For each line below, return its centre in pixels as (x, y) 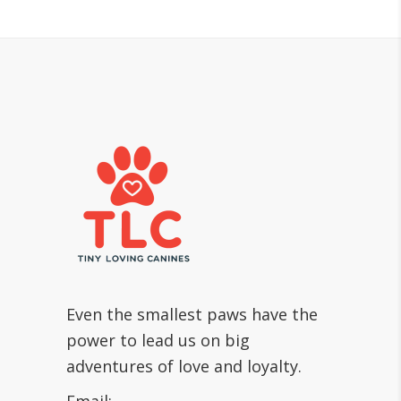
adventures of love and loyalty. (184, 367)
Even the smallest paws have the (192, 315)
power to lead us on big (158, 341)
